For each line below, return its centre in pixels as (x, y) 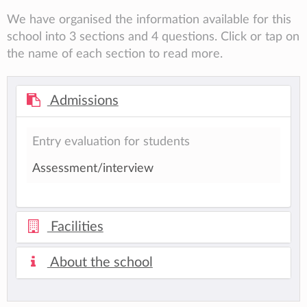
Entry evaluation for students (111, 142)
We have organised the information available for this (149, 20)
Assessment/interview (93, 168)
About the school (100, 263)
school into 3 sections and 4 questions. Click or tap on (153, 37)
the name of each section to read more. (115, 54)
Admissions (83, 101)
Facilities (75, 227)
